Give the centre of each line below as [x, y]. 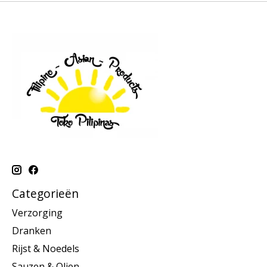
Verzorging [37, 212]
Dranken [32, 230]
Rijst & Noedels [46, 248]
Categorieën [45, 194]
